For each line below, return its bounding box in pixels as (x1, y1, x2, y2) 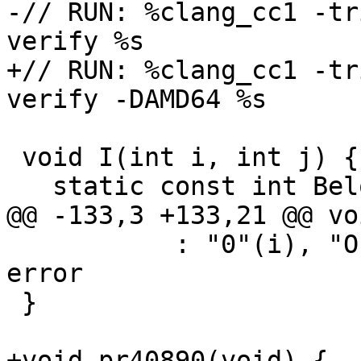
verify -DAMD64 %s (6, 85, 267, 114)
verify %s (6, 27, 144, 56)
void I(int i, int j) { (6, 143, 22, 172)
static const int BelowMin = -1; (6, 172, 52, 201)
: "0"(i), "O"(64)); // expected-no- (6, 230, 175, 259)
